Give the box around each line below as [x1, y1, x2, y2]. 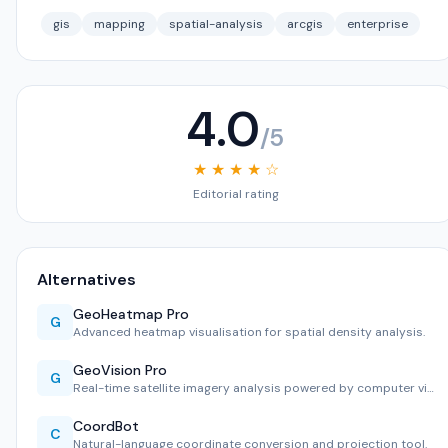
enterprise [347, 16, 408, 32]
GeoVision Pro [73, 361, 167, 379]
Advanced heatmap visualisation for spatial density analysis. [73, 324, 425, 340]
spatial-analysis [169, 16, 263, 32]
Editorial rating [192, 186, 279, 202]
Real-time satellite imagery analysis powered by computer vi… [73, 380, 434, 396]
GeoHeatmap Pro [73, 305, 189, 323]
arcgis [287, 16, 323, 32]
